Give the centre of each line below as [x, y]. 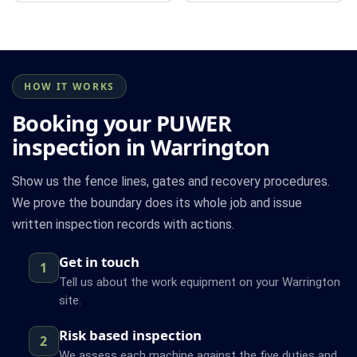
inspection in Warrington [141, 147]
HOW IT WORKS [70, 86]
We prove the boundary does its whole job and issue [157, 202]
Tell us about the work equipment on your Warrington [199, 282]
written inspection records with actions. [123, 224]
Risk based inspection [130, 335]
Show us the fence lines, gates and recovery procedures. [171, 181]
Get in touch [99, 261]
